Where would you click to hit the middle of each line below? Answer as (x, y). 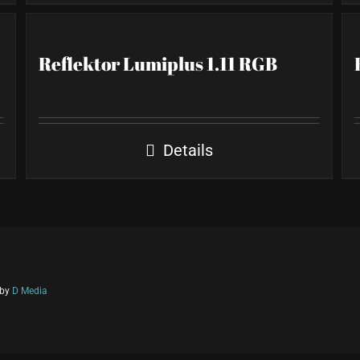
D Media (30, 291)
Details (188, 150)
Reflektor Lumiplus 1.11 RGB (158, 64)
